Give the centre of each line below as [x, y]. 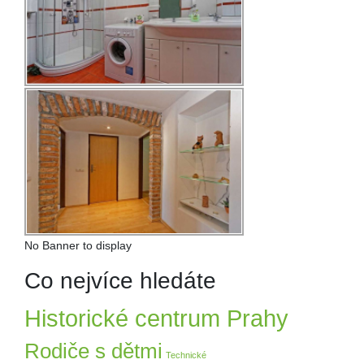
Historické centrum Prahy [156, 318]
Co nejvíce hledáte [120, 280]
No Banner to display [78, 245]
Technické [186, 355]
